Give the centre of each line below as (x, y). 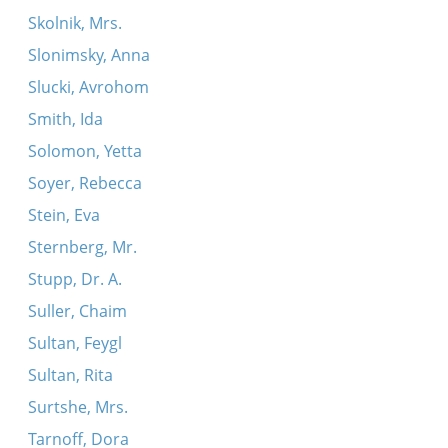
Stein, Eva (63, 215)
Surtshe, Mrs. (77, 407)
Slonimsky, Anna (88, 55)
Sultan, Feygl (74, 343)
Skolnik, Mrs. (74, 23)
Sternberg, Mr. (82, 247)
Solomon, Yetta (84, 151)
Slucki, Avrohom (88, 87)
